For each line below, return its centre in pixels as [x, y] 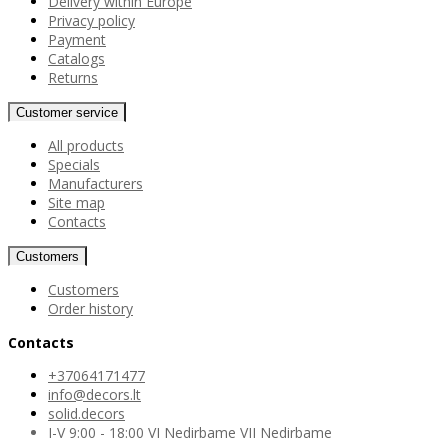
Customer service [67, 112]
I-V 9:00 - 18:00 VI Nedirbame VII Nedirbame [190, 432]
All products [86, 145]
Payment [77, 39]
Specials [74, 164]
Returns [73, 77]
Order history [90, 308]
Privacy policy [91, 20]
